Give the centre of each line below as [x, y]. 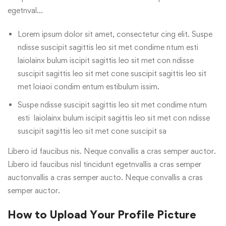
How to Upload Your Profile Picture [102, 214]
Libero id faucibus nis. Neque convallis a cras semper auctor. [112, 151]
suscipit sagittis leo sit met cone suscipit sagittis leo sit [112, 73]
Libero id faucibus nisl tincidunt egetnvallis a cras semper [104, 164]
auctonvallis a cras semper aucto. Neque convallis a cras [105, 177]
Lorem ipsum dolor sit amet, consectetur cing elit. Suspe [115, 34]
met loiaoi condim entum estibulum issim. [89, 87]
